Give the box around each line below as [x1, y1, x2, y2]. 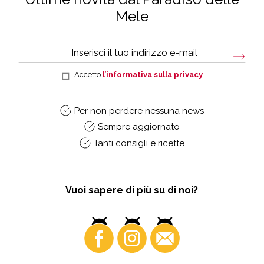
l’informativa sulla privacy [103, 70, 203, 79]
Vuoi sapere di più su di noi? [65, 184, 199, 196]
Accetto [74, 70, 103, 79]
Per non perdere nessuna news [74, 105, 204, 116]
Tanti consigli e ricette [93, 137, 184, 148]
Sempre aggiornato [98, 121, 180, 133]
